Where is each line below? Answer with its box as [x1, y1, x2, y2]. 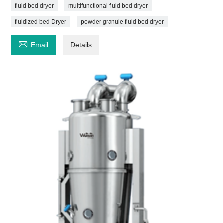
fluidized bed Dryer [15, 18, 67, 25]
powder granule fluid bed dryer [81, 18, 164, 25]
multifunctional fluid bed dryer [68, 2, 148, 9]
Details [70, 40, 92, 49]
